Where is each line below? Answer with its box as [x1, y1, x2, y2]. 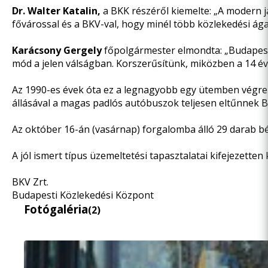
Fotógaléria [24, 202, 88, 217]
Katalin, [63, 4, 100, 17]
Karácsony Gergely [12, 44, 102, 57]
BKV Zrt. [12, 175, 48, 188]
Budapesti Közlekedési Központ [12, 188, 154, 202]
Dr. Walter [12, 4, 63, 17]
